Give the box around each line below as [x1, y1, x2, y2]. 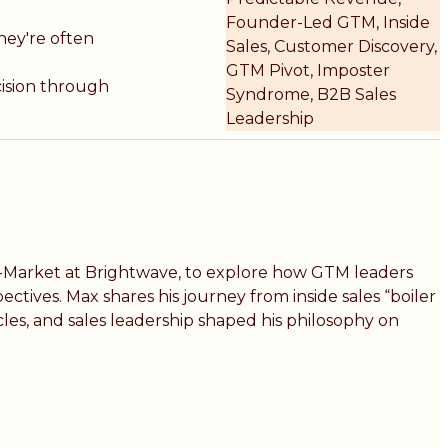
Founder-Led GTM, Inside [226, 12, 431, 32]
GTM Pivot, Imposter [226, 60, 391, 80]
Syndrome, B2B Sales [226, 84, 397, 104]
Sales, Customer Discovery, [226, 36, 438, 56]
